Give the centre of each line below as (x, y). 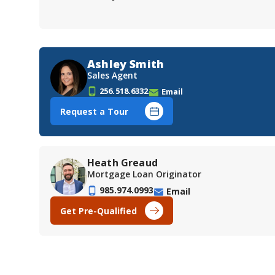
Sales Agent (112, 76)
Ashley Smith (126, 64)
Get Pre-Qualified (99, 211)
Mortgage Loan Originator (144, 174)
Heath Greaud (122, 163)
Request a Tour (94, 111)
